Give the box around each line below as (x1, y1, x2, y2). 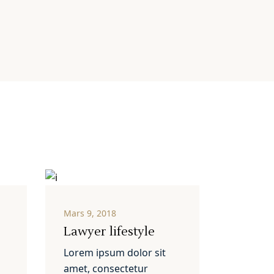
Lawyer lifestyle (63, 224, 155, 240)
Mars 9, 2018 (63, 207, 116, 220)
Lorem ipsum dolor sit (63, 246, 166, 260)
